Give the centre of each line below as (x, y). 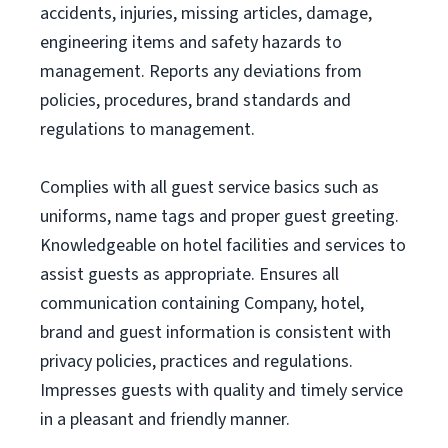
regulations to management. (147, 129)
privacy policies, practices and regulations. (196, 361)
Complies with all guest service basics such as (209, 187)
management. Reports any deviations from (201, 71)
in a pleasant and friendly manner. (165, 419)
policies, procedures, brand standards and (195, 100)
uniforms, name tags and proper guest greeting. (219, 216)
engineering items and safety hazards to (191, 42)
